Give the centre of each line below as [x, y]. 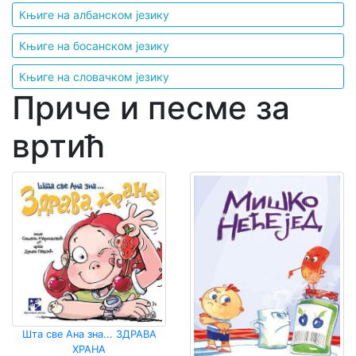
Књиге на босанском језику [94, 46]
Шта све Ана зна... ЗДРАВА [89, 334]
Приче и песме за [151, 108]
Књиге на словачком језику [94, 77]
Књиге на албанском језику [94, 15]
